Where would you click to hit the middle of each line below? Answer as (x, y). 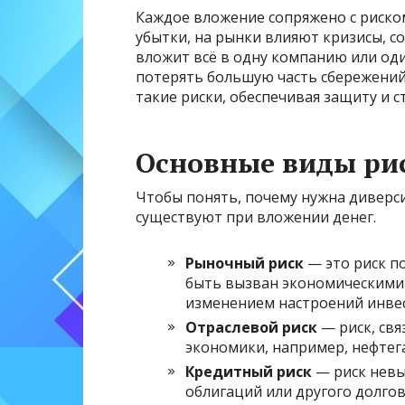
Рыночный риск (245, 264)
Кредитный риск (249, 372)
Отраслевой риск (251, 328)
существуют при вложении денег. (256, 217)
